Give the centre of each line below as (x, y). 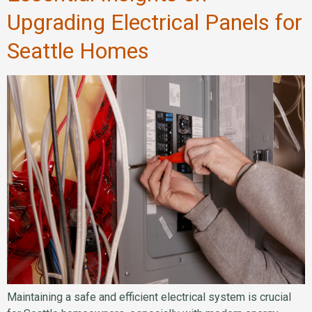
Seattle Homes (78, 51)
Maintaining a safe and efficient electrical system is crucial (149, 297)
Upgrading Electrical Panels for (155, 23)
